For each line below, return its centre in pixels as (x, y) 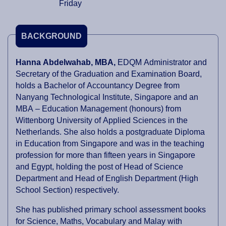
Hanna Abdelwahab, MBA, (67, 63)
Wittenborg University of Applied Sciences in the (102, 121)
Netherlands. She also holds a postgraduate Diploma (110, 132)
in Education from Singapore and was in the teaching (110, 144)
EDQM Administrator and (162, 63)
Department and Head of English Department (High (107, 179)
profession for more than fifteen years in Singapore (105, 155)
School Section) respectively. (67, 190)
